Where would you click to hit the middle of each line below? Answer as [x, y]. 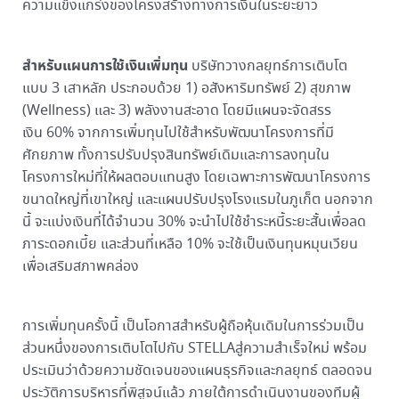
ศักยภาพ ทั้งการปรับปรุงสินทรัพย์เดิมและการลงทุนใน [175, 155]
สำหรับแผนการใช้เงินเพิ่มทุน [105, 65]
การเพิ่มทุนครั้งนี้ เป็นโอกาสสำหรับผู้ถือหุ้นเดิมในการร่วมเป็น [193, 327]
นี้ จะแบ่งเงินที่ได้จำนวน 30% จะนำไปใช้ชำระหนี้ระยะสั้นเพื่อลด [194, 222]
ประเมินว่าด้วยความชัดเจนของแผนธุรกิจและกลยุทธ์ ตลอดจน [197, 371]
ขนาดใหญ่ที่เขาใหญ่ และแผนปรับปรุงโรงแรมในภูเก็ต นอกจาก [197, 199]
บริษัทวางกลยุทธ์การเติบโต [267, 66]
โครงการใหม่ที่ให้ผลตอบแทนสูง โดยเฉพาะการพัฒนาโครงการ [196, 177]
